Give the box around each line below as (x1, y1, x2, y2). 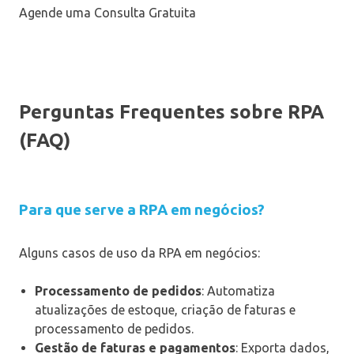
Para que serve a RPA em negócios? (19, 201, 265, 219)
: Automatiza (201, 284, 275, 299)
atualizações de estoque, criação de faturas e (35, 303, 296, 318)
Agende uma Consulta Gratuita (19, 6, 196, 21)
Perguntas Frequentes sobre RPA (19, 101, 324, 123)
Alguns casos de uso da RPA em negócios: (19, 246, 260, 261)
